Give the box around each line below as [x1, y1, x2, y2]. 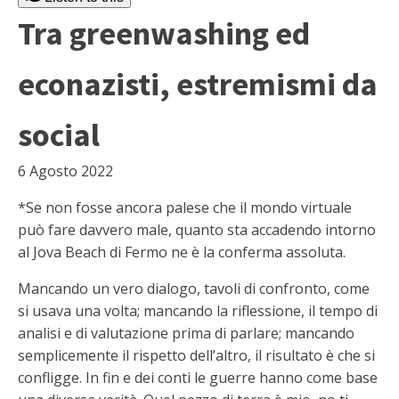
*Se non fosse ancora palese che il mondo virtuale [18, 198, 352, 217]
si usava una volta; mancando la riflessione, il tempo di [18, 301, 378, 321]
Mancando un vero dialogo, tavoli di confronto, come [18, 279, 370, 298]
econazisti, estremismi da [18, 64, 378, 104]
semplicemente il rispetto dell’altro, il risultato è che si [18, 346, 375, 365]
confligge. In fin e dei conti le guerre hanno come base [18, 368, 378, 387]
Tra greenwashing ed [18, 13, 310, 53]
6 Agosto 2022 [18, 161, 113, 181]
